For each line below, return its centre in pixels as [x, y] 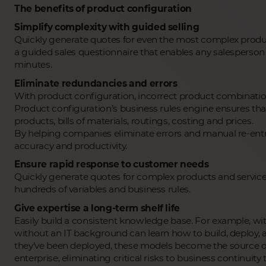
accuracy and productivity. [71, 145]
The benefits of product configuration [103, 8]
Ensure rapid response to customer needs [112, 164]
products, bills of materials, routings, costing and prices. [134, 121]
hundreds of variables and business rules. [102, 189]
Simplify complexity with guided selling [107, 27]
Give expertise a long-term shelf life [97, 208]
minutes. [33, 65]
